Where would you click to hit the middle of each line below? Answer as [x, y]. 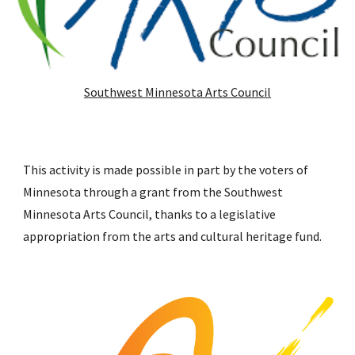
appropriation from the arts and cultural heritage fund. [174, 236]
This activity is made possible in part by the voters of [166, 170]
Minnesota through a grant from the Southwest [153, 192]
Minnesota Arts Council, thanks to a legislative [150, 214]
